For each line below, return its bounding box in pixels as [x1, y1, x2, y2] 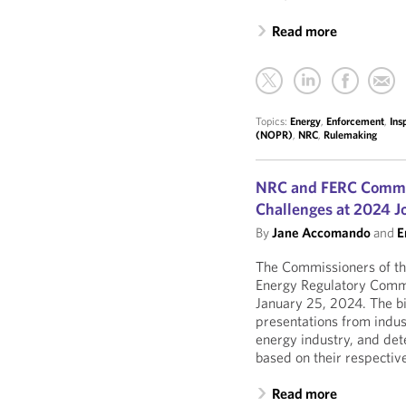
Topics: [256, 114, 291, 128]
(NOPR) [256, 128, 294, 141]
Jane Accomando [272, 224, 372, 241]
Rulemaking [324, 128, 378, 141]
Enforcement [326, 114, 385, 128]
